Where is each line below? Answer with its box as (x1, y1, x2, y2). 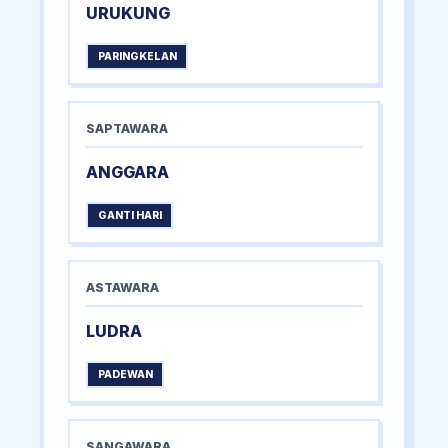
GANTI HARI (97, 209, 162, 223)
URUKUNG (86, 3, 170, 24)
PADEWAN (97, 368, 153, 382)
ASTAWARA (86, 280, 159, 296)
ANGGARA (86, 162, 169, 183)
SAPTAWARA (86, 121, 168, 137)
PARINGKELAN (97, 50, 177, 64)
